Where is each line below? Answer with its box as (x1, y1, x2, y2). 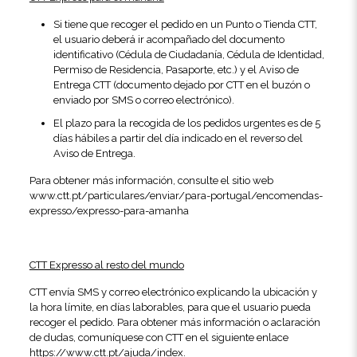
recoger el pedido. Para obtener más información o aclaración (29, 316, 320, 328)
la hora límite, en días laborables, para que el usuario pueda (29, 301, 311, 313)
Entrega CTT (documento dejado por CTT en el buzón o (53, 79, 310, 91)
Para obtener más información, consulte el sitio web (29, 175, 273, 186)
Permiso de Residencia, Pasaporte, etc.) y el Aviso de (53, 64, 299, 76)
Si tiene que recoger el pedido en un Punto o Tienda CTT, (53, 18, 317, 30)
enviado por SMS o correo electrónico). (53, 94, 234, 106)
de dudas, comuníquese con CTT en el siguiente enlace (29, 331, 288, 343)
